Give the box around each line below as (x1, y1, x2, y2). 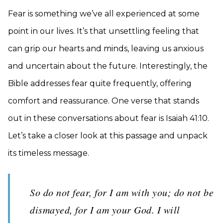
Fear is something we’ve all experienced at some (8, 9, 200, 18)
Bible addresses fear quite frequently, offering (8, 79, 192, 88)
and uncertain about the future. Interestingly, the (8, 61, 208, 71)
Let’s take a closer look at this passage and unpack (8, 131, 208, 140)
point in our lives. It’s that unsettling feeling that (8, 26, 199, 36)
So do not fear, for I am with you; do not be (30, 186, 214, 199)
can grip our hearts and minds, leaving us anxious (8, 44, 204, 53)
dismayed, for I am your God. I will (30, 203, 180, 216)
